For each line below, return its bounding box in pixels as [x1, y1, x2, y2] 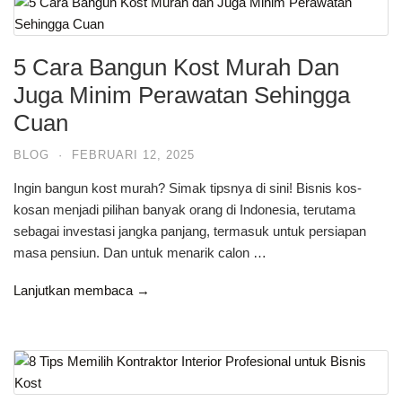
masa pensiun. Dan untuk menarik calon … [13, 244, 267, 260]
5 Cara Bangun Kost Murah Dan [13, 53, 339, 81]
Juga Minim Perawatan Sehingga [13, 81, 350, 109]
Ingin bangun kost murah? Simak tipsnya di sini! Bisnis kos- [13, 179, 362, 196]
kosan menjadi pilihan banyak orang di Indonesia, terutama [13, 201, 355, 217]
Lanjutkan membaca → [13, 283, 150, 299]
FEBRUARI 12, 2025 [72, 147, 195, 162]
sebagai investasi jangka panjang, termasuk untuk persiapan [13, 223, 366, 239]
